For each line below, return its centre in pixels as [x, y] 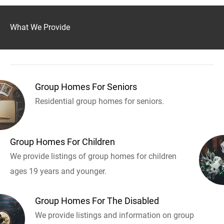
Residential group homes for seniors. [99, 101]
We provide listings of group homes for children [93, 156]
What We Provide [40, 27]
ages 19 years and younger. [58, 171]
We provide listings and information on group [114, 215]
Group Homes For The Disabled [97, 200]
